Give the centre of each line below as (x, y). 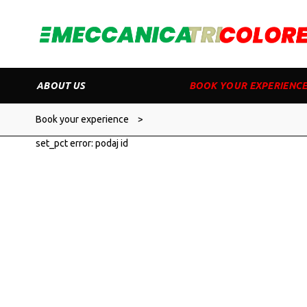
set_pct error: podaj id (82, 143)
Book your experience (82, 119)
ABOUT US (61, 86)
